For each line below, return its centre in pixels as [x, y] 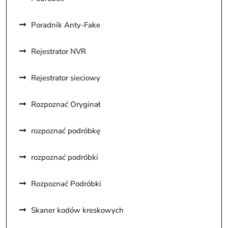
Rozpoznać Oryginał [66, 104]
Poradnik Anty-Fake [66, 25]
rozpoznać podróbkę [66, 131]
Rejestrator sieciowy [66, 78]
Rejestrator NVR [59, 51]
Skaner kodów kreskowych [77, 210]
